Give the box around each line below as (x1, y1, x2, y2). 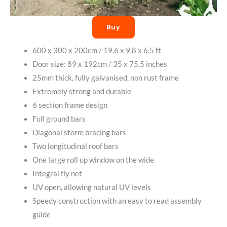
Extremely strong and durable (32, 87, 131, 96)
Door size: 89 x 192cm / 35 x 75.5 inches (32, 60, 167, 69)
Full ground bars (32, 115, 86, 124)
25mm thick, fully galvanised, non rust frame (32, 73, 179, 83)
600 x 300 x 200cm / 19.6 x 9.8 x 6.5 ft (32, 46, 161, 55)
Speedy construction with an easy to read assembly (32, 197, 202, 206)
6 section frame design (32, 101, 107, 110)
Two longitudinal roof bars (32, 142, 119, 151)
